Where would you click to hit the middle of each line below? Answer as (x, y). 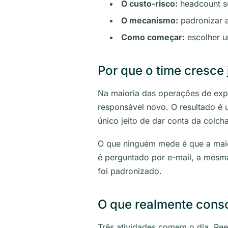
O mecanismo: (150, 20)
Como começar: (153, 37)
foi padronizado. (130, 171)
